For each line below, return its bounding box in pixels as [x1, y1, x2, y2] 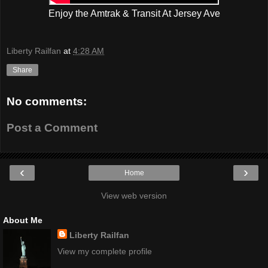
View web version [101, 191, 167, 201]
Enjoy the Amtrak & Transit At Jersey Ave [48, 8, 220, 19]
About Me [3, 215, 42, 226]
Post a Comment [7, 121, 98, 134]
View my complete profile [57, 246, 152, 257]
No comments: [7, 95, 87, 108]
